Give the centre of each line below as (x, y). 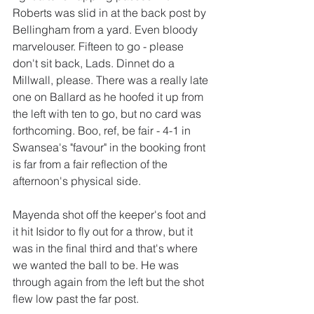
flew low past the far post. (76, 299)
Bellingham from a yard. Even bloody (107, 30)
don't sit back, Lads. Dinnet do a (95, 63)
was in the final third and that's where (107, 248)
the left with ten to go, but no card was (108, 114)
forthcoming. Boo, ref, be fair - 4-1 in (103, 131)
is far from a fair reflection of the (91, 164)
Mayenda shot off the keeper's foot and (111, 215)
